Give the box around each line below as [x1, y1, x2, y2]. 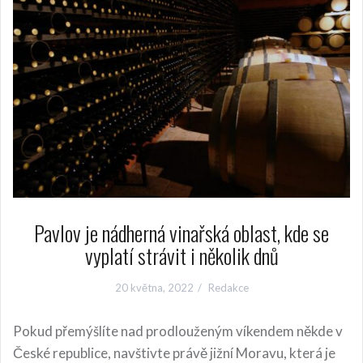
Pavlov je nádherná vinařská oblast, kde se [34, 216, 329, 249]
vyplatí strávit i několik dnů [84, 239, 279, 271]
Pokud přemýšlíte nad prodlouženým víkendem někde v [13, 322, 343, 340]
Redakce [207, 280, 249, 294]
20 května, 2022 [114, 280, 194, 294]
